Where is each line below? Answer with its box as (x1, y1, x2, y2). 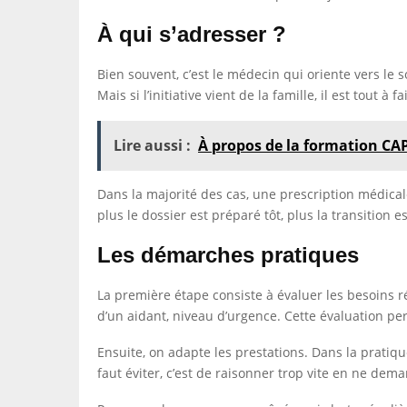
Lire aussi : (114, 135, 191, 155)
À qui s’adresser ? (97, 22, 286, 46)
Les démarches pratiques (97, 243, 359, 267)
